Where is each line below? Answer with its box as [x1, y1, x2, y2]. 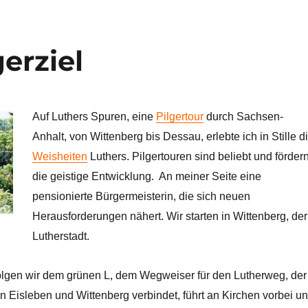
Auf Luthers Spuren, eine [32, 110, 156, 122]
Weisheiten [32, 150, 87, 162]
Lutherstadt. [32, 230, 89, 242]
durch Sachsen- [203, 110, 283, 122]
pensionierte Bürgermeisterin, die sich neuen [32, 190, 250, 202]
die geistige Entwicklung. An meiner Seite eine [32, 170, 261, 182]
